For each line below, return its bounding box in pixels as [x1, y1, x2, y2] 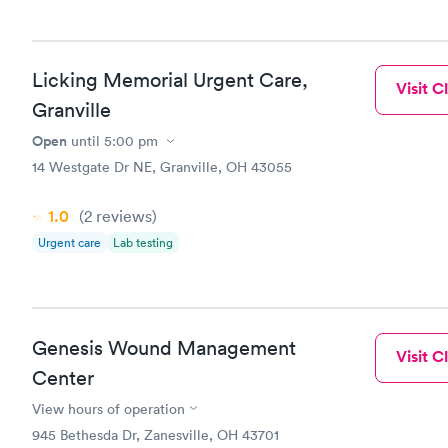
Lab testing [113, 234, 173, 251]
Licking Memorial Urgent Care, [32, 68, 308, 92]
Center [32, 365, 94, 390]
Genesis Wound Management [32, 335, 296, 360]
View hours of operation [32, 399, 185, 418]
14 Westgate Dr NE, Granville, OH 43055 [32, 158, 292, 176]
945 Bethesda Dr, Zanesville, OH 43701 [32, 425, 279, 444]
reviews [92, 206, 152, 226]
